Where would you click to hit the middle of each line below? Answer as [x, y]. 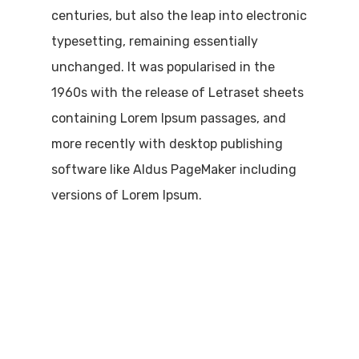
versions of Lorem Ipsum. [127, 195]
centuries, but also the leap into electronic [179, 15]
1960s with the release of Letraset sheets [177, 92]
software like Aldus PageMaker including [174, 169]
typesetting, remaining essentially [155, 41]
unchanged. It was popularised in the [163, 67]
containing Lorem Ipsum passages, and [169, 118]
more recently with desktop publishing [167, 143]
